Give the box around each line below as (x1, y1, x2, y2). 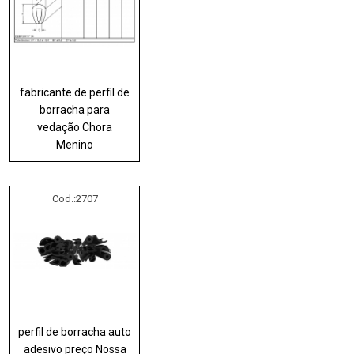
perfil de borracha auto (18, 325, 132, 338)
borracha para (40, 103, 111, 116)
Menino (56, 137, 94, 151)
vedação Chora (37, 120, 113, 134)
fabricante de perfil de (20, 85, 130, 99)
